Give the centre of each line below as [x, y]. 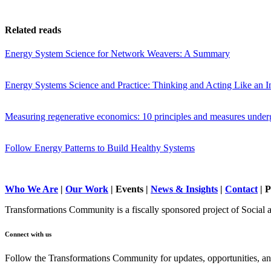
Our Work [87, 189]
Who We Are [31, 189]
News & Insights [184, 189]
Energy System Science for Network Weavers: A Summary [117, 54]
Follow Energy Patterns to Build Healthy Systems [100, 148]
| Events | [129, 189]
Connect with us [28, 234]
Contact [241, 189]
